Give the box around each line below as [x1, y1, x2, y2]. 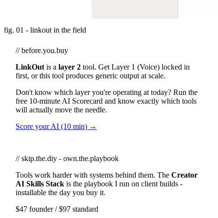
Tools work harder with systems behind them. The [16, 170, 171, 179]
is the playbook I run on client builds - [64, 179, 182, 188]
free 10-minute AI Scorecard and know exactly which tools [16, 96, 197, 105]
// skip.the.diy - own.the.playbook [16, 154, 119, 163]
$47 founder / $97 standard [16, 204, 98, 213]
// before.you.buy [16, 46, 68, 54]
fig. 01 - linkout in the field [4, 25, 86, 34]
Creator [171, 170, 198, 179]
